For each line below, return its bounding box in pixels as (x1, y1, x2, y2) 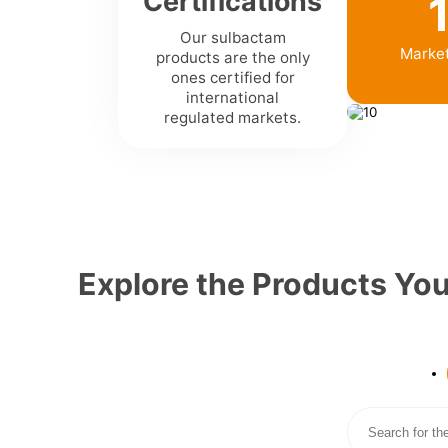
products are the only (155, 47, 310, 67)
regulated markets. (164, 107, 302, 127)
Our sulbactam (179, 27, 286, 47)
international (186, 87, 280, 107)
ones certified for (170, 67, 295, 87)
